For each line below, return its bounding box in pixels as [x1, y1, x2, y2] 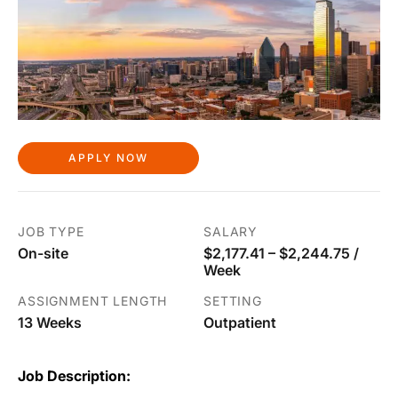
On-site [18, 244, 68, 263]
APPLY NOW [68, 151, 148, 164]
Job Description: [18, 367, 131, 386]
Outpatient [203, 314, 276, 332]
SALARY [203, 224, 259, 240]
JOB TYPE [18, 224, 84, 240]
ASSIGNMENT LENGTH [18, 293, 168, 309]
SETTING [203, 293, 262, 309]
